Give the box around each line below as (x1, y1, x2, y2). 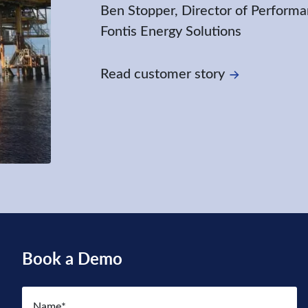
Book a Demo (22, 246, 122, 269)
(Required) (47, 281, 93, 296)
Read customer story (100, 63, 225, 82)
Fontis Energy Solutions (100, 20, 241, 39)
